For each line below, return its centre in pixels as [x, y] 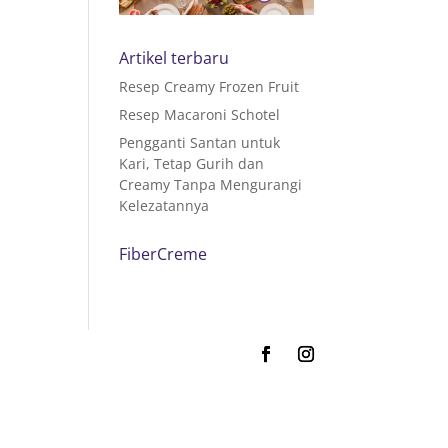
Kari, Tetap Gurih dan [192, 163]
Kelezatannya [164, 205]
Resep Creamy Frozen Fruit [209, 86]
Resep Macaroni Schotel [200, 114]
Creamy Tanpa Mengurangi [211, 184]
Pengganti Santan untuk [200, 142]
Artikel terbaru [174, 57]
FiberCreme [163, 253]
